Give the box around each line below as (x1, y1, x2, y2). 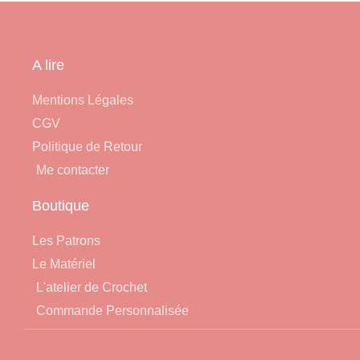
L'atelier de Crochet (36, 280, 147, 294)
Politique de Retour (32, 140, 142, 153)
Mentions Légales (32, 93, 133, 107)
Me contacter (36, 163, 109, 177)
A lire (32, 57, 64, 73)
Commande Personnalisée (36, 304, 189, 317)
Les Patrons (32, 234, 100, 247)
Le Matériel (32, 257, 96, 271)
